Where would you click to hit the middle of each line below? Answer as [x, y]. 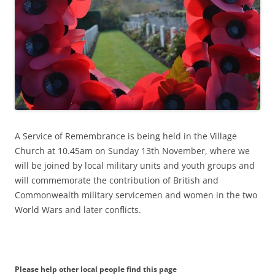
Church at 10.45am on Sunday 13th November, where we [132, 150]
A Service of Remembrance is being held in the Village [126, 136]
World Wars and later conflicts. [78, 209]
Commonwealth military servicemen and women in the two [136, 195]
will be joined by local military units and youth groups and [135, 165]
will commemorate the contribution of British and [117, 180]
